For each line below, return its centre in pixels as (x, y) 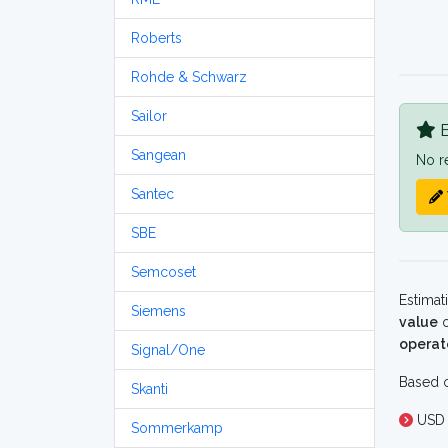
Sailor (149, 116)
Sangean (158, 155)
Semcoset (163, 272)
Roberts (156, 38)
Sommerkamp (177, 428)
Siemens (158, 311)
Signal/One (168, 350)
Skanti (149, 389)
